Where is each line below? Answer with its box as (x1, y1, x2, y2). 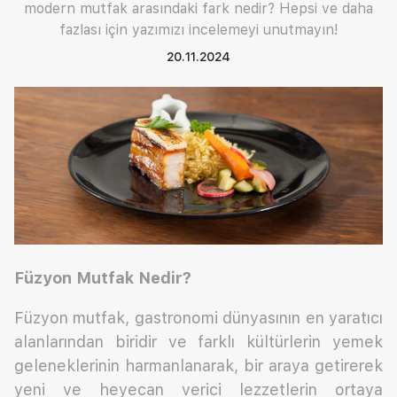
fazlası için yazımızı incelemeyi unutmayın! (58, 21, 339, 38)
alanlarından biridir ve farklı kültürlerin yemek (14, 332, 383, 352)
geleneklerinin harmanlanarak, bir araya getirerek (14, 356, 383, 376)
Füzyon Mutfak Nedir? (14, 269, 191, 288)
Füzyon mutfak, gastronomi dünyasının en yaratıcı (14, 308, 383, 328)
